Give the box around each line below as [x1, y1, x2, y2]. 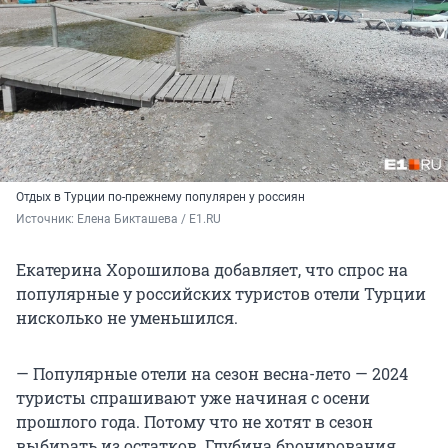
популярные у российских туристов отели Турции [16, 283, 426, 305]
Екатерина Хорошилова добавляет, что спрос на [16, 259, 408, 281]
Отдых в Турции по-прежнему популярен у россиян [16, 190, 305, 205]
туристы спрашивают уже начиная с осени [16, 387, 370, 409]
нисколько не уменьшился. [16, 307, 238, 329]
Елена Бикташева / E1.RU [77, 212, 221, 227]
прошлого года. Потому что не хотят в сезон [16, 411, 373, 433]
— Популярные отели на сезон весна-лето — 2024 [16, 363, 408, 385]
